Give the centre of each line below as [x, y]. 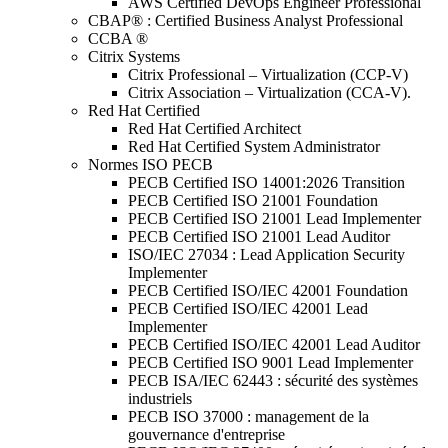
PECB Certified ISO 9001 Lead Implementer [270, 362]
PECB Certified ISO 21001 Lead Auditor [259, 236]
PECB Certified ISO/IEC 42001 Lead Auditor [274, 344]
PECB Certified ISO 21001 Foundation [253, 200]
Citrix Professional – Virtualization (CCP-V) [268, 74]
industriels [160, 398]
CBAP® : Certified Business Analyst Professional [245, 20]
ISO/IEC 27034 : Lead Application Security [266, 254]
